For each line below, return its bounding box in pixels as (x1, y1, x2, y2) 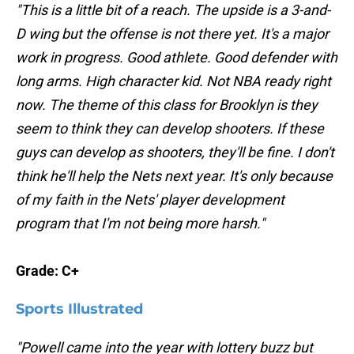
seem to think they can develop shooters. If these (16, 120, 324, 137)
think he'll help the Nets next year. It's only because (16, 168, 333, 185)
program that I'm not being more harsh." (16, 215, 265, 232)
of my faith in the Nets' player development (16, 191, 284, 209)
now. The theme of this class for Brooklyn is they (16, 96, 318, 114)
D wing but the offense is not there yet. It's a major (16, 25, 329, 43)
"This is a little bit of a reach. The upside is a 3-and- (16, 2, 330, 19)
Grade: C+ (16, 262, 79, 280)
